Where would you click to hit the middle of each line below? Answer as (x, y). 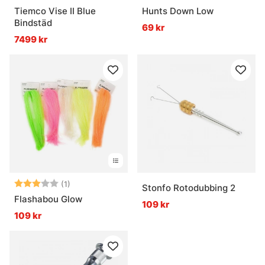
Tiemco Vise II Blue (55, 11)
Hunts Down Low (178, 11)
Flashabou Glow (48, 199)
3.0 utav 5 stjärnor (109, 183)
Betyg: (29, 183)
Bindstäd (33, 23)
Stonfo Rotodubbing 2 (189, 188)
